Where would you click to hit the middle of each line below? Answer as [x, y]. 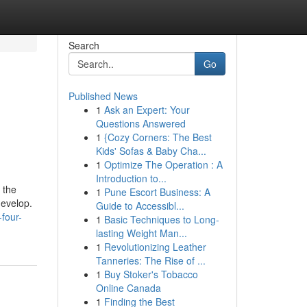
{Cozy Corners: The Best [158, 137]
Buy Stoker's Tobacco [151, 274]
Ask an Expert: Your [147, 110]
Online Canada [128, 288]
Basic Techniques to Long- [161, 219]
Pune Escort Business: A [157, 192]
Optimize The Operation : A [163, 164]
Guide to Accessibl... [140, 206]
